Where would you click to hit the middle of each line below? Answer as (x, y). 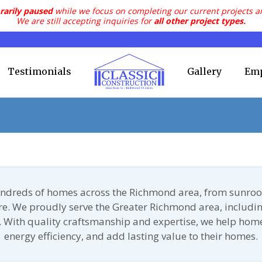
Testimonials (39, 71)
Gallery (204, 71)
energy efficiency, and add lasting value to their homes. (131, 236)
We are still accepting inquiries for (85, 21)
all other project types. (200, 21)
